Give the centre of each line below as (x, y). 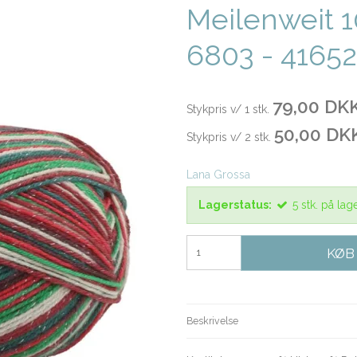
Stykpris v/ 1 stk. (228, 109)
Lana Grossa (218, 174)
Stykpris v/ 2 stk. (229, 137)
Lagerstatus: (235, 204)
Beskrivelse (212, 321)
